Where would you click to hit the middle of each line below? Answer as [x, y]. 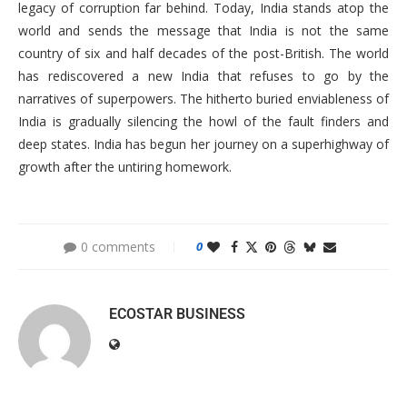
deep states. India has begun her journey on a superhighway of [203, 144]
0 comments [118, 247]
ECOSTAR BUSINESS [177, 314]
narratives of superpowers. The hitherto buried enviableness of [203, 99]
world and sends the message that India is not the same [203, 31]
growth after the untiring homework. [125, 167]
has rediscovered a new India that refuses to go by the [203, 76]
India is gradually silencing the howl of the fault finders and [203, 122]
